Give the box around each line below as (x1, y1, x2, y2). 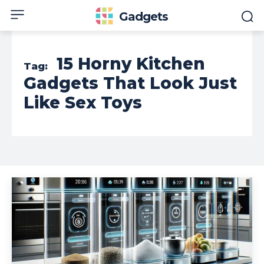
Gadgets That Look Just (24, 73, 237, 93)
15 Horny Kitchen (57, 54, 205, 74)
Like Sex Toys (24, 93, 142, 113)
